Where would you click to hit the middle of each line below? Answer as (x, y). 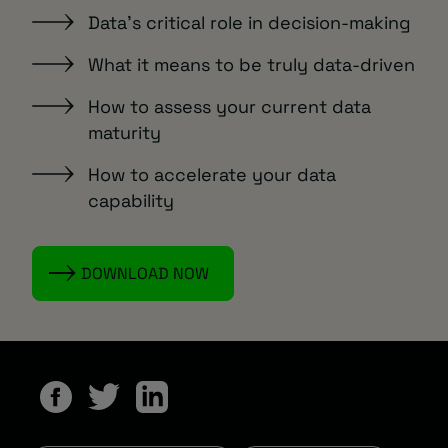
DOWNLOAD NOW (145, 273)
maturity (124, 132)
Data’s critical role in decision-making (249, 22)
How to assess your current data (229, 106)
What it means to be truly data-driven (251, 64)
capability (131, 200)
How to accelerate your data (212, 174)
